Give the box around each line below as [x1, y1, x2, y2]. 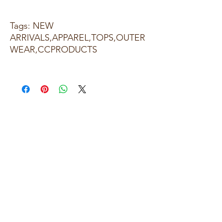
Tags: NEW [10, 20, 54, 31]
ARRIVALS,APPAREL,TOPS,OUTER [10, 32, 145, 43]
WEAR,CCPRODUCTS [10, 44, 97, 55]
